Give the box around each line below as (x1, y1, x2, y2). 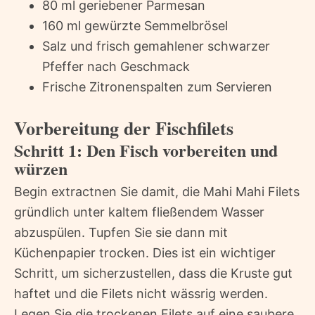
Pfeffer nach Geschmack (42, 58, 190, 74)
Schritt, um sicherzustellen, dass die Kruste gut (14, 265, 292, 281)
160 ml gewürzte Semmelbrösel (42, 18, 228, 33)
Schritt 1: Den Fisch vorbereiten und (14, 137, 278, 162)
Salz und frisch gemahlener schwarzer (42, 38, 270, 53)
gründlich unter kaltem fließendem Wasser (14, 204, 264, 219)
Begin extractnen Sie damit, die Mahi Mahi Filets (14, 184, 300, 199)
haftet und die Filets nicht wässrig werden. (14, 285, 268, 301)
